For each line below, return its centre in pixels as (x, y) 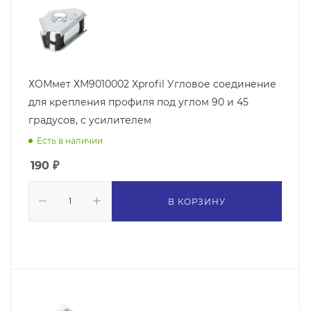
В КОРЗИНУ (197, 201)
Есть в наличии (70, 140)
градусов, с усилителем (90, 120)
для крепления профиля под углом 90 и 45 (138, 102)
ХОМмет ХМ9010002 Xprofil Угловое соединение (152, 84)
